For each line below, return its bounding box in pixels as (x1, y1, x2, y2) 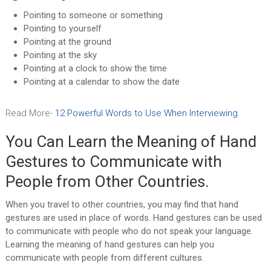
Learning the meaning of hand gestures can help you (5, 239, 214, 250)
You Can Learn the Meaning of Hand (5, 132, 256, 151)
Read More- (5, 108, 55, 119)
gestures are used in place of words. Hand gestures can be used (5, 212, 262, 224)
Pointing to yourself (23, 23, 102, 34)
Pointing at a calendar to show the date (23, 76, 180, 88)
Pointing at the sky (23, 50, 97, 61)
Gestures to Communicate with (5, 152, 222, 171)
